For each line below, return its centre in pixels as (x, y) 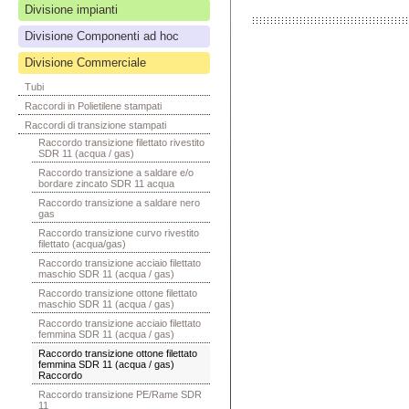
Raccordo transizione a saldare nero (119, 203)
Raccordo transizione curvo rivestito (119, 233)
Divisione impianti (71, 10)
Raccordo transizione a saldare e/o (116, 173)
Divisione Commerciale (85, 63)
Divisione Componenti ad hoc (102, 36)
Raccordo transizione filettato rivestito (121, 142)
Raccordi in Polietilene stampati (93, 106)
